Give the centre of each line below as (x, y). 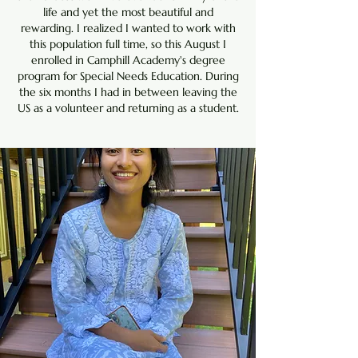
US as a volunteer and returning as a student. (128, 108)
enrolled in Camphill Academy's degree (128, 60)
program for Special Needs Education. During (128, 76)
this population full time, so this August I (128, 44)
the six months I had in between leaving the (128, 92)
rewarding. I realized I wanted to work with (128, 28)
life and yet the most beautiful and (128, 12)
